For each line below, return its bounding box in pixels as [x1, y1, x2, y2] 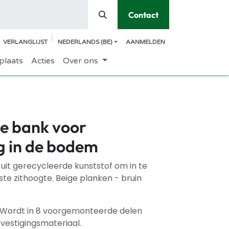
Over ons [63, 56, 99, 66]
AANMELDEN [126, 38, 165, 45]
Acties [31, 56, 55, 66]
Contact [128, 9, 158, 20]
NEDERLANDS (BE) [57, 38, 112, 45]
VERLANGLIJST [3, 38, 48, 45]
